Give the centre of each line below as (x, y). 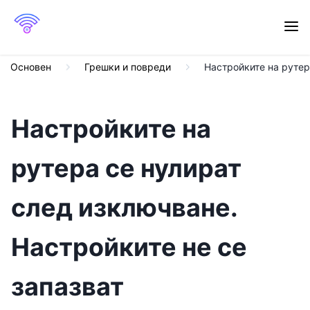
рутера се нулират (126, 168)
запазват (67, 286)
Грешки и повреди (128, 67)
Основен (31, 67)
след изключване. (124, 208)
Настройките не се (129, 247)
